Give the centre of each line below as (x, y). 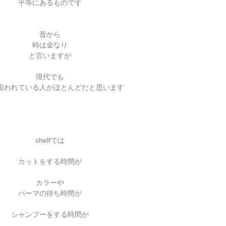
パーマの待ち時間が (50, 193)
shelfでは (50, 140)
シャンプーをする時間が (50, 214)
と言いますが (50, 55)
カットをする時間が (50, 161)
